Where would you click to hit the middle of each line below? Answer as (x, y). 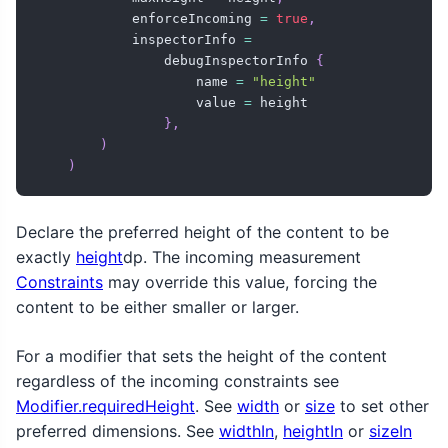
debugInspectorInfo (176, 61)
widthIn (246, 431)
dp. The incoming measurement (242, 257)
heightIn (313, 431)
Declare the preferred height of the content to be (202, 232)
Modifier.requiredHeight (105, 406)
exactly (46, 257)
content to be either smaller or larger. (157, 307)
